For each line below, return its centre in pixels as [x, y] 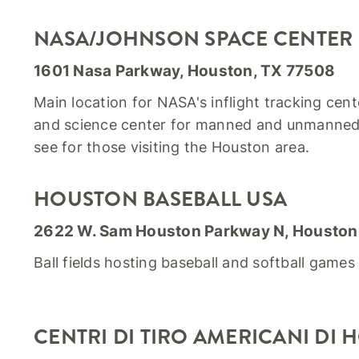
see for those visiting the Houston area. [172, 147]
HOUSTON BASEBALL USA [161, 199]
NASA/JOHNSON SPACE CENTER [194, 39]
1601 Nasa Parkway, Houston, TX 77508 [185, 71]
